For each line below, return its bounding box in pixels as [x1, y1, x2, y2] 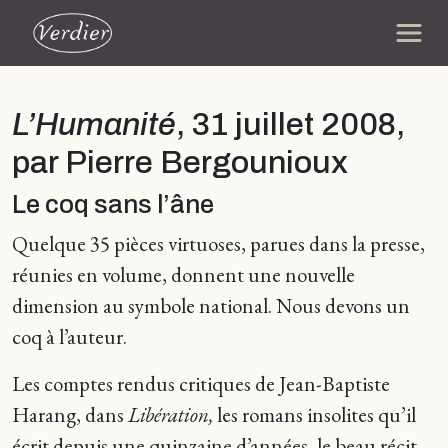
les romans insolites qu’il [213, 401, 416, 428]
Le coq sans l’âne [12, 191, 214, 218]
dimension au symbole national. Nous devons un [12, 292, 410, 319]
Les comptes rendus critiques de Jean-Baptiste [12, 370, 390, 397]
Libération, [128, 401, 213, 428]
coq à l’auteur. [12, 323, 127, 350]
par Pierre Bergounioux [12, 145, 348, 180]
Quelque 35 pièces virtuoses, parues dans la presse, [12, 230, 425, 257]
